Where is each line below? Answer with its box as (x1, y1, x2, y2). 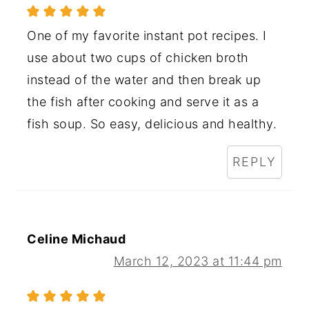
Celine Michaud (27, 231, 126, 246)
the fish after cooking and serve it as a (27, 94, 259, 109)
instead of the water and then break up (27, 72, 261, 87)
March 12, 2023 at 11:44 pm (113, 253, 282, 268)
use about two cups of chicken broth (27, 50, 249, 65)
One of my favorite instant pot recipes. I (27, 28, 267, 43)
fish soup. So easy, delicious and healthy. (27, 116, 277, 131)
